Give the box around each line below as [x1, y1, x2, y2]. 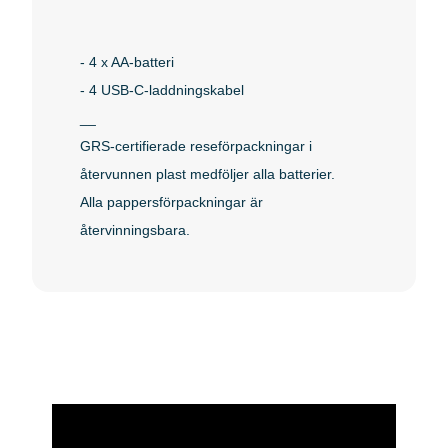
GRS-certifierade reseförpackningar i [80, 137, 312, 154]
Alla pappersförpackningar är [80, 193, 263, 210]
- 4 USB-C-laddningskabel [80, 81, 244, 98]
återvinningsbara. [80, 221, 190, 238]
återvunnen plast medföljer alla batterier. [80, 165, 335, 182]
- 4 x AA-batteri [80, 53, 174, 70]
